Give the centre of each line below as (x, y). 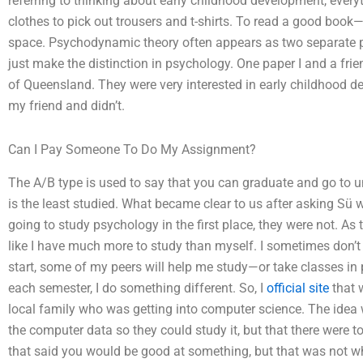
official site (298, 288)
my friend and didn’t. (66, 106)
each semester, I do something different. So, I (137, 288)
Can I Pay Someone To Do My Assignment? (132, 149)
